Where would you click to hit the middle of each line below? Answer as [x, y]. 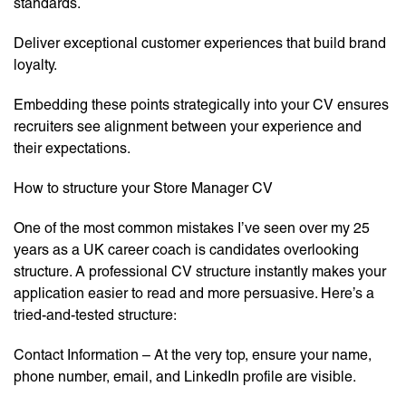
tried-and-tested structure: [95, 315]
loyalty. [35, 65]
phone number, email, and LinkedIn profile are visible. [185, 377]
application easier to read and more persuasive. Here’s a [194, 294]
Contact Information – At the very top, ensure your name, [193, 355]
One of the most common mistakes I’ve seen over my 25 [192, 228]
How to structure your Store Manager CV [143, 188]
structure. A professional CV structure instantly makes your [200, 272]
